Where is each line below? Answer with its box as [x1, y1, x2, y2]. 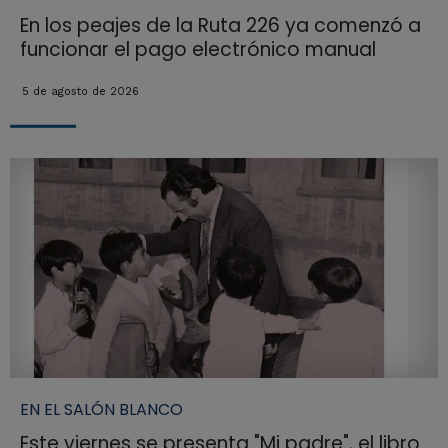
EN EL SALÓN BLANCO [19, 397, 183, 421]
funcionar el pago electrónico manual [19, 36, 376, 64]
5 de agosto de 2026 [21, 85, 139, 99]
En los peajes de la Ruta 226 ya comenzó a [19, 12, 421, 40]
